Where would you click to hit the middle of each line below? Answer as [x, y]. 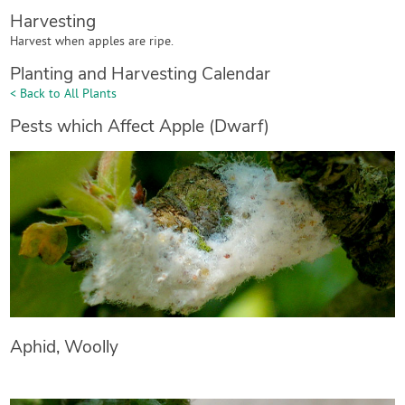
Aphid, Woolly [65, 347]
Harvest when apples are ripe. [92, 42]
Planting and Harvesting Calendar [141, 74]
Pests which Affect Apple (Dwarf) [140, 127]
